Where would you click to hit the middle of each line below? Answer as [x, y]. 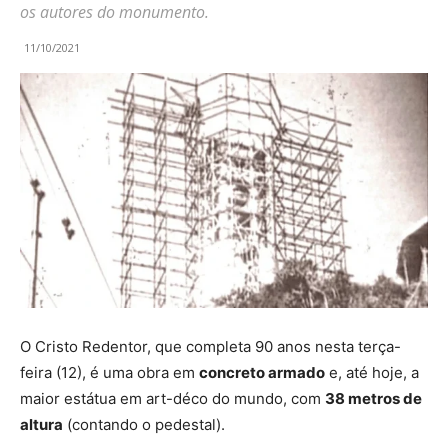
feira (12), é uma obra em [109, 373]
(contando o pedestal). [144, 425]
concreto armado [262, 373]
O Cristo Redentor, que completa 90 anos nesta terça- [210, 347]
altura [41, 425]
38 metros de [373, 399]
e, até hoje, [368, 373]
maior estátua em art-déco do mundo [151, 399]
